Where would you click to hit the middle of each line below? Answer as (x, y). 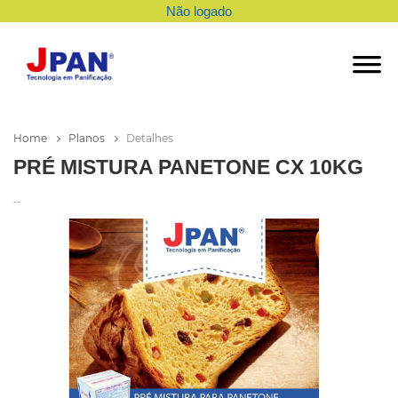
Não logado (199, 11)
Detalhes (150, 138)
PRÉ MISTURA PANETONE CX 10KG (188, 167)
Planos (88, 138)
